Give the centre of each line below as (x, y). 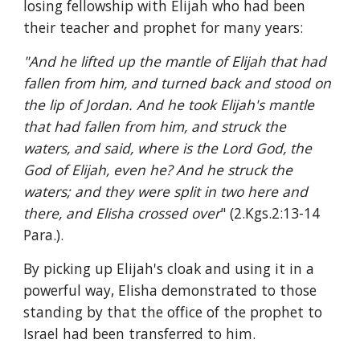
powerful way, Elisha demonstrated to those (170, 290)
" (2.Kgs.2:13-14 (270, 213)
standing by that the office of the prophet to (173, 312)
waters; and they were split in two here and (166, 191)
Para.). (44, 235)
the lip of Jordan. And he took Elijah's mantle (169, 104)
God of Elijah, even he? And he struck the (158, 170)
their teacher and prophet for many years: (164, 27)
